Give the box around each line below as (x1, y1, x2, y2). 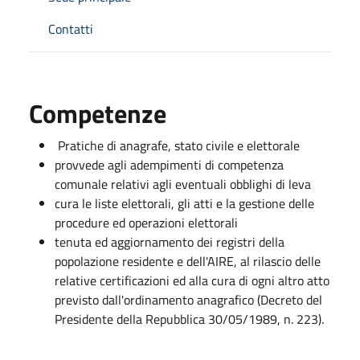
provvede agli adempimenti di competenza (55, 154, 284, 174)
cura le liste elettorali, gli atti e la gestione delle (55, 193, 314, 213)
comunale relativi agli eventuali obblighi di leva (55, 174, 311, 194)
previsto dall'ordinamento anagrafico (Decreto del (55, 289, 322, 309)
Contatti (48, 18, 93, 39)
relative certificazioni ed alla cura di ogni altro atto (55, 270, 329, 290)
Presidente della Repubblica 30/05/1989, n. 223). (55, 309, 324, 329)
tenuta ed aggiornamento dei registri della (55, 231, 284, 252)
